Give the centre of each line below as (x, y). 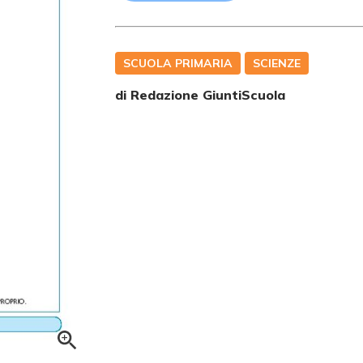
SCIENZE (277, 63)
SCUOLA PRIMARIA (178, 63)
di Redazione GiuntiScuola (201, 95)
